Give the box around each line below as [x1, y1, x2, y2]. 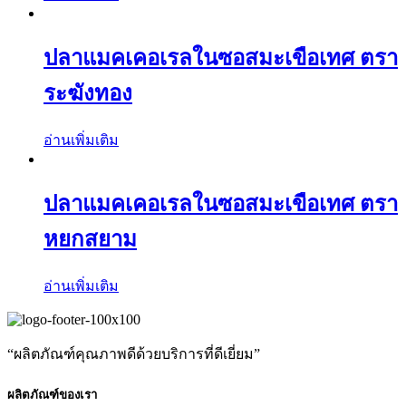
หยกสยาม [43, 227, 137, 252]
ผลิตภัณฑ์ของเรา [7, 388, 97, 402]
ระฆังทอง [43, 82, 132, 106]
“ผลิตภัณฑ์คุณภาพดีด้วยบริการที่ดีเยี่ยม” [7, 345, 260, 362]
